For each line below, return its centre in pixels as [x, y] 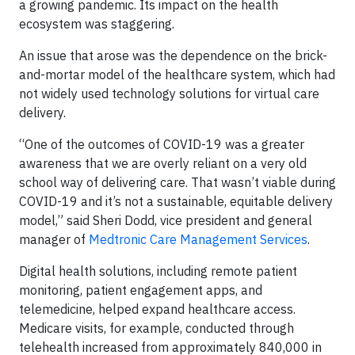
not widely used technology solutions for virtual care [169, 94]
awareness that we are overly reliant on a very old [163, 163]
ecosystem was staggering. [97, 24]
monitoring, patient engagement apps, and [141, 290]
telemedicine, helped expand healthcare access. [157, 309]
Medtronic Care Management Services [198, 239]
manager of [54, 239]
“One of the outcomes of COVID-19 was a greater [162, 144]
